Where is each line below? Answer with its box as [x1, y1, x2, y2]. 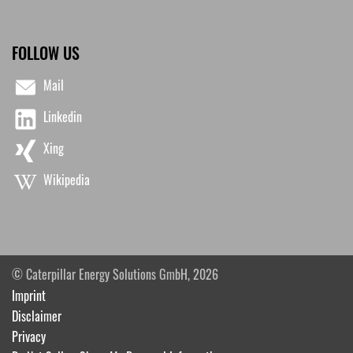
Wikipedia [43, 169, 90, 189]
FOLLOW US [12, 40, 80, 65]
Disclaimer [12, 306, 61, 325]
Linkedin [43, 106, 82, 126]
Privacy [12, 326, 46, 346]
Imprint [12, 285, 46, 305]
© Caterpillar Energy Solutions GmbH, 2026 [12, 264, 218, 284]
